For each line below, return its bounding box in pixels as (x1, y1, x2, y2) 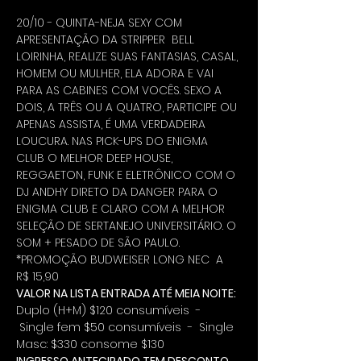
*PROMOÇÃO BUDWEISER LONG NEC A (16, 251, 226, 268)
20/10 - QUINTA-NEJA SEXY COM (16, 15, 185, 31)
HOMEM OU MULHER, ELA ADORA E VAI (16, 65, 217, 81)
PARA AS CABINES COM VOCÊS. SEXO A (16, 82, 225, 98)
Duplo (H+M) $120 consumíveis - (16, 302, 204, 318)
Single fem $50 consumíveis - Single (16, 319, 237, 335)
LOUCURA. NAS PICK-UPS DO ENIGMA (16, 133, 211, 149)
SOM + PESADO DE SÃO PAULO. (16, 234, 180, 251)
